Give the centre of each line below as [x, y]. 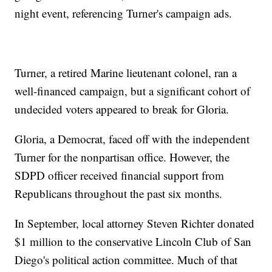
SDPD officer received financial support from [120, 175]
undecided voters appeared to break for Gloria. [122, 109]
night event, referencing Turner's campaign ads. [124, 13]
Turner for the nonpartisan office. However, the [122, 157]
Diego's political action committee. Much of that [126, 259]
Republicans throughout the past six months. [119, 193]
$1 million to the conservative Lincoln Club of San [133, 241]
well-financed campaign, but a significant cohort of [133, 90]
